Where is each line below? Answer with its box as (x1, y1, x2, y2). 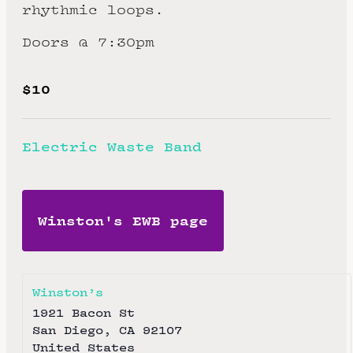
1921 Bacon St (32, 304, 135, 321)
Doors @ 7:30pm (22, 32, 154, 50)
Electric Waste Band (22, 138, 202, 156)
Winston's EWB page (38, 210, 208, 229)
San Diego (32, 321, 103, 338)
